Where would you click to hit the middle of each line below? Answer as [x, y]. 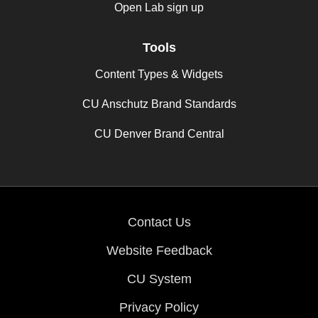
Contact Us [159, 222]
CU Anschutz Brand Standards [159, 104]
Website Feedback [159, 250]
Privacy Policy [159, 307]
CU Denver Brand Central [159, 133]
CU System [159, 279]
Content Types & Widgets [159, 74]
